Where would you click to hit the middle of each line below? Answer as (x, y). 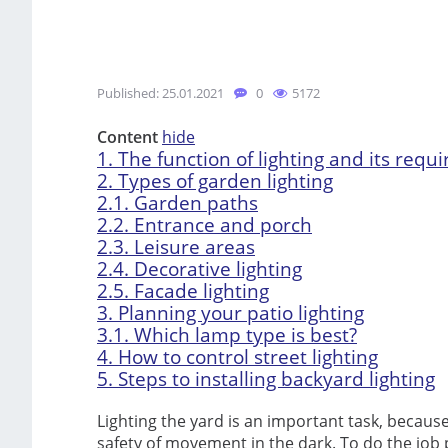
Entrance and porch (223, 224)
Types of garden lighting (225, 180)
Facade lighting (201, 290)
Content (127, 137)
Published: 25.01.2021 (160, 93)
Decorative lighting (218, 268)
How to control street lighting (248, 356)
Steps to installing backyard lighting (276, 378)
